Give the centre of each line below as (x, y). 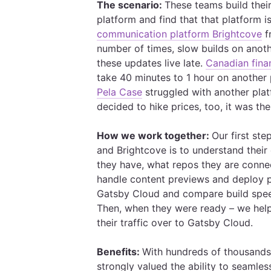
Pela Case (119, 92)
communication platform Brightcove (179, 34)
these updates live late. (151, 63)
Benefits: (119, 252)
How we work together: (154, 135)
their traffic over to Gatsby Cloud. (176, 223)
